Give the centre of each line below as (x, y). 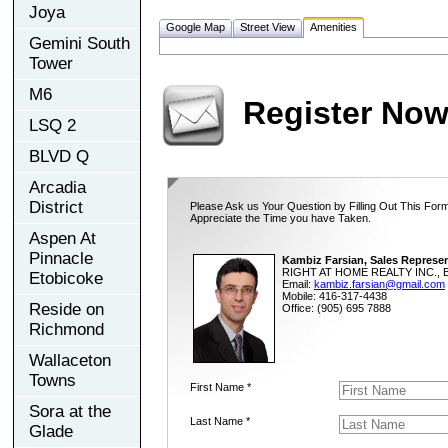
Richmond (66, 329)
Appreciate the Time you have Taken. (280, 217)
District (56, 207)
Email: (298, 283)
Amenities (333, 26)
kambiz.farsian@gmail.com (379, 283)
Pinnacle (61, 258)
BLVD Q (59, 156)
